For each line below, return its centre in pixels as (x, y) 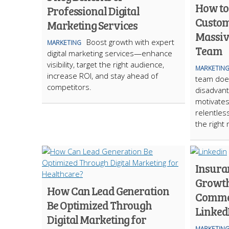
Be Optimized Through (99, 205)
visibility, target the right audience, (106, 64)
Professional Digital (93, 11)
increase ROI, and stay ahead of (102, 76)
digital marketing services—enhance (110, 53)
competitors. (69, 87)
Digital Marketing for (97, 219)
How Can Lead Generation (108, 191)
